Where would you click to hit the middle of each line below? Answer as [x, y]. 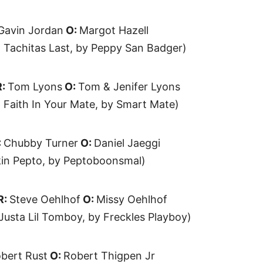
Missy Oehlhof [132, 200]
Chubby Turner [41, 143]
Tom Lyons [35, 87]
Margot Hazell [114, 31]
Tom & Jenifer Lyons [129, 87]
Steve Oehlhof [45, 200]
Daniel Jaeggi [127, 143]
